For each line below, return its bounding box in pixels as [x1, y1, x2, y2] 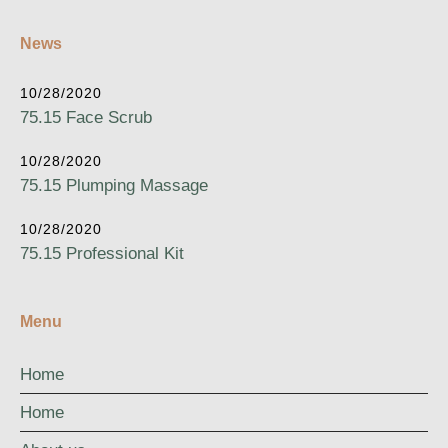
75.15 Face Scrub [20, 108, 152, 127]
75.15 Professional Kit [20, 244, 184, 263]
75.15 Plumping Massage [20, 176, 208, 195]
